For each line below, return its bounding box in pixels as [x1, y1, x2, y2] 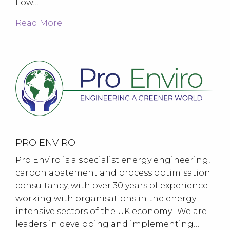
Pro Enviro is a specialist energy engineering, [15, 155, 210, 165]
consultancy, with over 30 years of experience [15, 180, 208, 190]
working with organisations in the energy [15, 193, 196, 203]
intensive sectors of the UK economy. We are [15, 206, 207, 216]
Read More [15, 18, 62, 28]
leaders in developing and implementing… [15, 219, 199, 229]
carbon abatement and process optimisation [15, 167, 210, 178]
